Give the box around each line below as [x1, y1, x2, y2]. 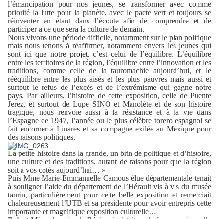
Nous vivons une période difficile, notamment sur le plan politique [8, 33, 211, 42]
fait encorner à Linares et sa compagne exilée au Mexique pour [8, 124, 211, 133]
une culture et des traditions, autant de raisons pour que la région [8, 157, 211, 166]
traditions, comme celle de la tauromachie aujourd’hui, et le [8, 66, 211, 75]
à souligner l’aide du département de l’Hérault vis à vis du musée [8, 182, 211, 191]
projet [69, 49, 88, 58]
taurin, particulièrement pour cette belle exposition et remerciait [8, 190, 211, 199]
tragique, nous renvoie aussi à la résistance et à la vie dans [8, 108, 211, 116]
